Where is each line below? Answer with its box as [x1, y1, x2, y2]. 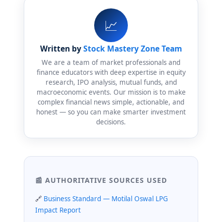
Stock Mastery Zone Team [83, 43, 182, 55]
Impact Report [35, 206, 81, 215]
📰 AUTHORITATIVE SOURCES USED [35, 175, 167, 185]
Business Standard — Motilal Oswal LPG [44, 194, 168, 204]
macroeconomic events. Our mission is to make [36, 88, 186, 97]
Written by [40, 43, 83, 55]
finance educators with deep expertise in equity [36, 68, 186, 77]
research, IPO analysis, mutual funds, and [45, 78, 177, 87]
